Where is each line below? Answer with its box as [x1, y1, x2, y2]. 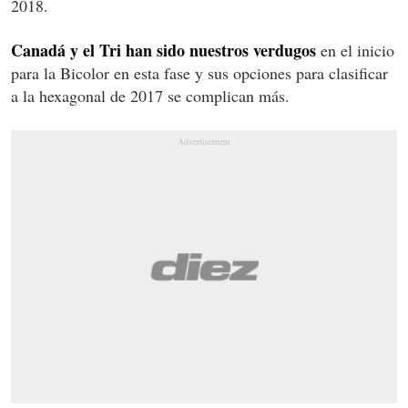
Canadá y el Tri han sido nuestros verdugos [11, 37, 316, 62]
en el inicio [316, 38, 394, 61]
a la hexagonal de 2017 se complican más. [11, 84, 290, 107]
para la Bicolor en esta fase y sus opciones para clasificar [11, 61, 388, 84]
